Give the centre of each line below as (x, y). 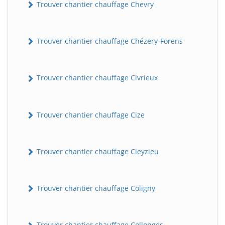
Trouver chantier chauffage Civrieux (96, 78)
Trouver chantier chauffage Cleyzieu (97, 151)
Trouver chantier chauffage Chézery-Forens (109, 41)
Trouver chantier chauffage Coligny (95, 188)
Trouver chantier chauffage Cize (90, 115)
